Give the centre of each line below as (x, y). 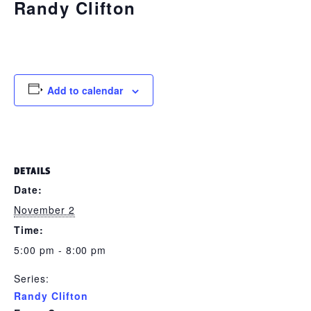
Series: (32, 278)
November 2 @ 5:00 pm (87, 32)
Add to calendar (85, 90)
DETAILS (32, 171)
